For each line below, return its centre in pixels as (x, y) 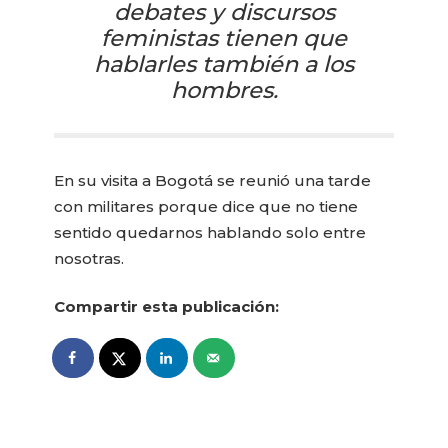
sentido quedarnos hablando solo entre (210, 232)
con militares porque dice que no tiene (206, 206)
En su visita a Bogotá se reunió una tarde (213, 180)
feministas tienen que (224, 37)
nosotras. (89, 258)
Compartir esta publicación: (167, 307)
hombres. (224, 89)
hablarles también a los (224, 63)
